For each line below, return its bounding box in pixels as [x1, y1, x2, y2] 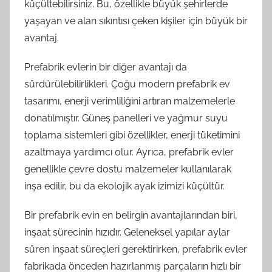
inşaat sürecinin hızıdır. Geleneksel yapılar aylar [24, 226, 230, 238]
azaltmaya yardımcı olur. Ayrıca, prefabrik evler [24, 146, 234, 158]
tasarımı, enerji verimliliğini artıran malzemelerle [24, 95, 235, 107]
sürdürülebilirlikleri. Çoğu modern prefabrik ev [24, 78, 230, 90]
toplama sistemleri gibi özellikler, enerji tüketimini [24, 129, 240, 141]
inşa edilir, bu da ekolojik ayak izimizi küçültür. [24, 180, 225, 192]
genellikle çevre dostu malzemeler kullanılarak [24, 163, 231, 175]
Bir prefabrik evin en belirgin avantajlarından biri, [24, 209, 237, 221]
